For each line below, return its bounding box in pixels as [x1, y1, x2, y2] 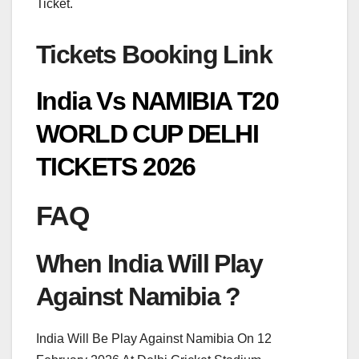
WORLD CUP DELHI [36, 119, 258, 149]
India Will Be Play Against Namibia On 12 [36, 332, 272, 346]
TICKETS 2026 [36, 152, 202, 182]
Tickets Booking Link [36, 39, 272, 69]
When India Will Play [36, 249, 262, 279]
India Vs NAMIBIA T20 [36, 87, 278, 116]
